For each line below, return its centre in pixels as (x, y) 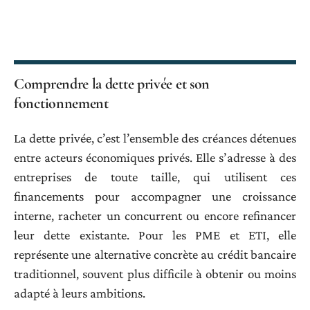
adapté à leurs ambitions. (80, 293)
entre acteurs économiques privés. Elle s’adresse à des (155, 157)
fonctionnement (61, 103)
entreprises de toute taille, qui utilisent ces (155, 176)
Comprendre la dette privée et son (112, 84)
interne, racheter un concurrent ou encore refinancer (155, 215)
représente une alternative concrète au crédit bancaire (155, 254)
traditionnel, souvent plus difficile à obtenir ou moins (155, 273)
